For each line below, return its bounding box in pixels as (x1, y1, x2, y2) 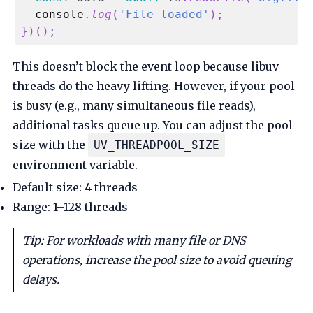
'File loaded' (119, 8, 210, 22)
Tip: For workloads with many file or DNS (22, 233, 247, 248)
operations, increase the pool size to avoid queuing (22, 253, 293, 268)
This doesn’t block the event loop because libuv (13, 59, 279, 74)
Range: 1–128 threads (13, 200, 129, 214)
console (35, 8, 85, 22)
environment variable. (13, 158, 138, 173)
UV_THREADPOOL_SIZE (94, 138, 220, 152)
